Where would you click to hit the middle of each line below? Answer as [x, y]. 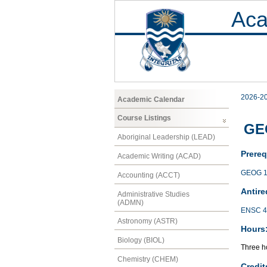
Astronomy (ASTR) [148, 221]
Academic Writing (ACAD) [159, 156]
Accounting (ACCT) [149, 175]
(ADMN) [131, 202]
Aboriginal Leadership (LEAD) [166, 137]
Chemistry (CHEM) [148, 259]
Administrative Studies [153, 194]
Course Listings [144, 118]
